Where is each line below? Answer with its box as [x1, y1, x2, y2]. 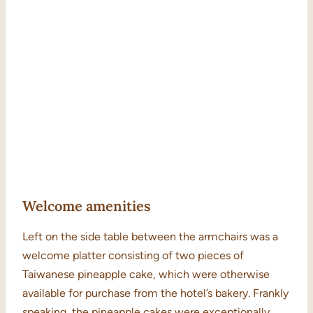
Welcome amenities [22, 197, 151, 215]
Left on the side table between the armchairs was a [22, 230, 278, 244]
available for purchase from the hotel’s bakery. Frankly [22, 286, 289, 300]
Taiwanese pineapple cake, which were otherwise [22, 268, 270, 282]
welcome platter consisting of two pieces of [22, 249, 244, 263]
